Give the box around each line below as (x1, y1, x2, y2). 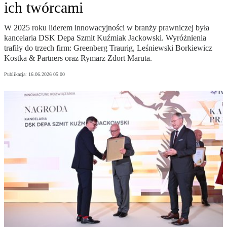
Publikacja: (4, 71, 28, 78)
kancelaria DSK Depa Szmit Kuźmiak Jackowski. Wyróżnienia (4, 33, 206, 43)
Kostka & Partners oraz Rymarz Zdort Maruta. (4, 54, 152, 63)
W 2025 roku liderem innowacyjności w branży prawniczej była (4, 23, 209, 32)
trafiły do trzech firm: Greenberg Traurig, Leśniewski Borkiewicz (4, 44, 212, 53)
